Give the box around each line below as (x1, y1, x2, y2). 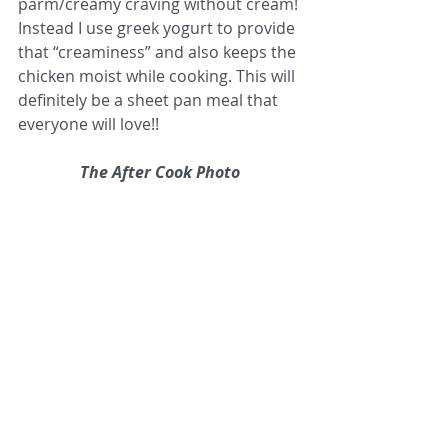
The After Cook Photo (80, 161, 240, 183)
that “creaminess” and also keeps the (18, 41, 300, 63)
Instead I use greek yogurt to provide (18, 17, 299, 39)
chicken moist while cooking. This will (18, 65, 299, 87)
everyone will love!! (18, 113, 159, 135)
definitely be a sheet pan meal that (18, 89, 282, 111)
